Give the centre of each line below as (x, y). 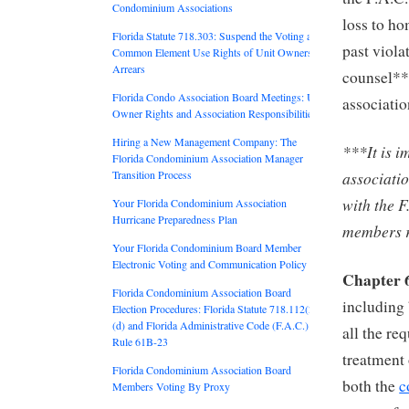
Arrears (129, 68)
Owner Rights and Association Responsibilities (215, 113)
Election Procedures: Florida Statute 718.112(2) (215, 308)
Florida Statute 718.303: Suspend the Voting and (217, 35)
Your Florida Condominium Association (199, 202)
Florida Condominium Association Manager (208, 157)
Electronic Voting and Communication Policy (210, 263)
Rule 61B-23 (140, 341)
